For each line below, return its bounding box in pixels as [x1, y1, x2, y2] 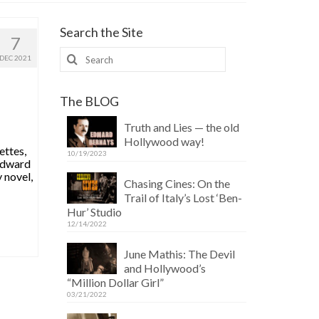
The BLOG [59, 93, 119, 109]
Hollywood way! [123, 135, 204, 148]
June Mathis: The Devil [123, 247, 235, 261]
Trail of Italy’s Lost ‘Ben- [123, 191, 242, 204]
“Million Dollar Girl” [66, 276, 164, 289]
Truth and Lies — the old [123, 120, 239, 134]
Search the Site [59, 24, 143, 40]
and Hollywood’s [123, 261, 206, 275]
